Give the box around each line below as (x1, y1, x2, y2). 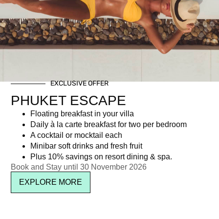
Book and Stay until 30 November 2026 (11, 163, 147, 172)
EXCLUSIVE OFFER (50, 79, 109, 88)
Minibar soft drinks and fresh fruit (30, 142, 143, 151)
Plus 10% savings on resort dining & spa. (30, 153, 173, 161)
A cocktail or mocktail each (30, 131, 123, 140)
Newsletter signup (8, 83, 135, 102)
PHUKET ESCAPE (11, 93, 127, 109)
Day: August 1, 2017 (8, 59, 78, 68)
